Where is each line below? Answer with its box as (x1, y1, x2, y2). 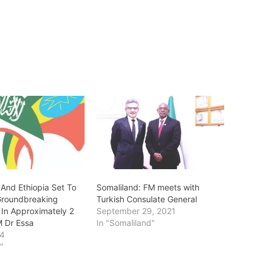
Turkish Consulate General (96, 193, 197, 204)
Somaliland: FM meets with (96, 182, 199, 192)
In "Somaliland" (96, 217, 155, 228)
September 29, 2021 (96, 205, 176, 216)
